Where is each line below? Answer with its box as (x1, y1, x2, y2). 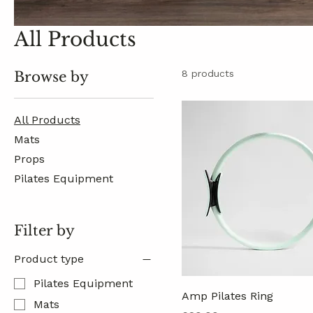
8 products (182, 67, 234, 79)
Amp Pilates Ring (182, 289, 273, 303)
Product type (14, 252, 84, 265)
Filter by (14, 221, 75, 239)
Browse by (14, 68, 89, 85)
